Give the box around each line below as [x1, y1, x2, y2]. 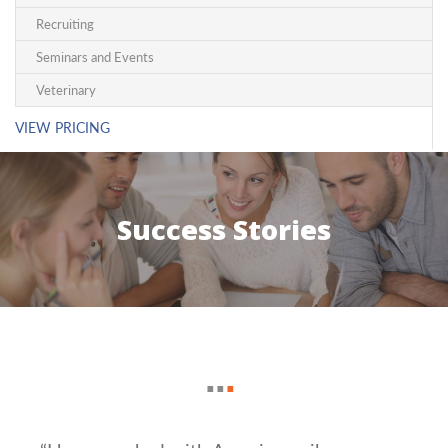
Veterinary [36, 82, 96, 98]
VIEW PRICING [15, 119, 110, 136]
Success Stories [117, 211, 331, 249]
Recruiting [36, 16, 94, 32]
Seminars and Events [36, 49, 154, 65]
